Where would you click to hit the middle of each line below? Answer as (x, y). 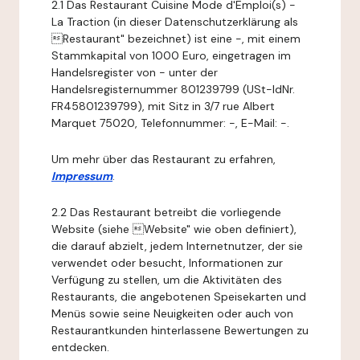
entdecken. (80, 347)
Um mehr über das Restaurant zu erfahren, (164, 159)
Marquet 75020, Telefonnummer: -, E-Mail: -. (170, 123)
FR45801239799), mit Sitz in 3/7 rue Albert (163, 106)
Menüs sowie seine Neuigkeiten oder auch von (172, 313)
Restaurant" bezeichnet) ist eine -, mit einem (176, 39)
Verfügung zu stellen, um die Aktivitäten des (167, 280)
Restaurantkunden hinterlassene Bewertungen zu (180, 330)
